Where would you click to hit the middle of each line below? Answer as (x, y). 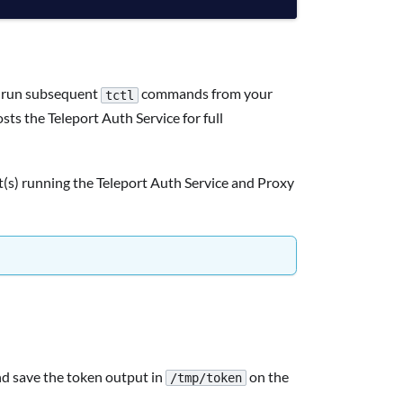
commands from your (206, 94)
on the (268, 376)
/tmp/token (206, 378)
